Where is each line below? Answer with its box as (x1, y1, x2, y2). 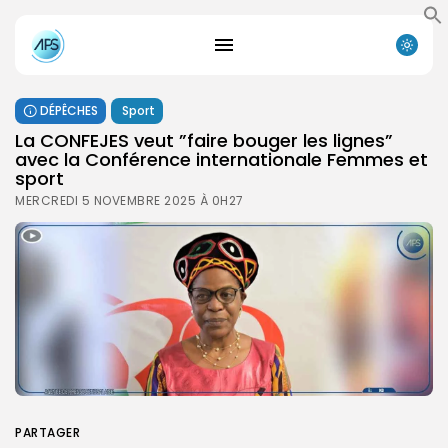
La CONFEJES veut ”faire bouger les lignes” (15, 127, 393, 153)
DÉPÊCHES (40, 101, 98, 119)
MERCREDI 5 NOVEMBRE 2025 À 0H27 (15, 191, 244, 209)
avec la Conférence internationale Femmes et (15, 146, 428, 172)
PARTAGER (15, 423, 80, 441)
